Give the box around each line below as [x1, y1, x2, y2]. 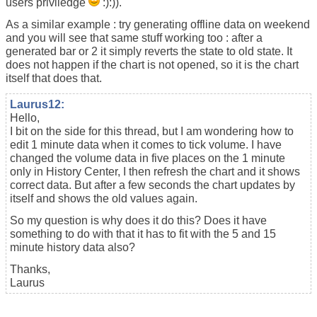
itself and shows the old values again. [10, 192, 197, 204]
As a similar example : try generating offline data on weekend [6, 18, 310, 30]
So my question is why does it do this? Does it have [10, 214, 267, 226]
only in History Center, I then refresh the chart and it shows [10, 165, 300, 178]
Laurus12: [10, 98, 64, 110]
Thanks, [10, 263, 50, 275]
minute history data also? [10, 241, 135, 253]
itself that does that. [6, 71, 102, 84]
